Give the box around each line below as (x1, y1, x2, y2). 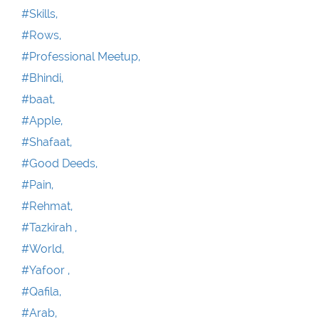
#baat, (21, 92, 55, 106)
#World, (21, 241, 64, 256)
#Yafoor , (21, 263, 70, 277)
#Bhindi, (21, 70, 63, 85)
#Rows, (21, 28, 61, 42)
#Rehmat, (21, 199, 73, 213)
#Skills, (21, 6, 58, 21)
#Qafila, (21, 284, 61, 298)
